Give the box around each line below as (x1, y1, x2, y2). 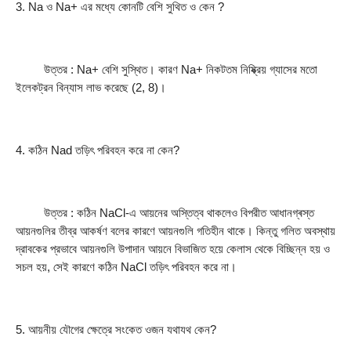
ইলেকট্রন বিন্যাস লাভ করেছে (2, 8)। (16, 81, 166, 95)
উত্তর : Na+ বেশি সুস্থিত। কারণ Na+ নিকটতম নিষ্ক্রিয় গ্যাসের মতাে (16, 63, 317, 77)
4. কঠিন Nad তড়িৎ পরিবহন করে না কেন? (16, 144, 179, 157)
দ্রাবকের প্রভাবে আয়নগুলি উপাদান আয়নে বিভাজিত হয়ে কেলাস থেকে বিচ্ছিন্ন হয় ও (16, 243, 330, 256)
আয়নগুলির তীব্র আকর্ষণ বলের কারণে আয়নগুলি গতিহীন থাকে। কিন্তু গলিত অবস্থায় (16, 225, 335, 238)
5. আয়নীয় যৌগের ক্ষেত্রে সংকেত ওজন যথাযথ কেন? (16, 324, 216, 337)
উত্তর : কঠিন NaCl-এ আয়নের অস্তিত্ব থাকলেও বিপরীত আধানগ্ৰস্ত (16, 207, 314, 220)
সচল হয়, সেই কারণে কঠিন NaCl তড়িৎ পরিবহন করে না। (16, 261, 237, 274)
